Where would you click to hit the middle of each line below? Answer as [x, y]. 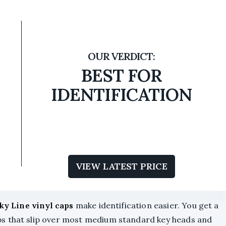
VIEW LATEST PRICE [121, 166]
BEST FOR [121, 75]
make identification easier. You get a [146, 205]
